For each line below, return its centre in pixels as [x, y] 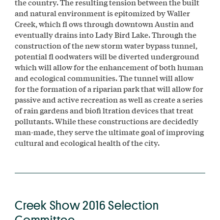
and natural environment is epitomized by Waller [102, 13]
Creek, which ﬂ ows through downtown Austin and [104, 24]
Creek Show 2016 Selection [87, 205]
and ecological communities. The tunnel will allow [104, 78]
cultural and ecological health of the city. [87, 142]
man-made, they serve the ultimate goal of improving [109, 132]
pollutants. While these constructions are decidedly [107, 121]
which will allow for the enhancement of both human [109, 67]
